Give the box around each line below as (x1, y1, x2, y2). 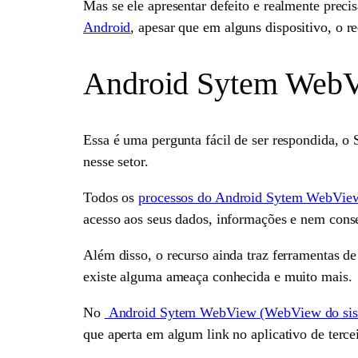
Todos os (83, 189, 139, 206)
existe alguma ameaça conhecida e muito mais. (83, 268, 352, 285)
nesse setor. (83, 153, 149, 170)
